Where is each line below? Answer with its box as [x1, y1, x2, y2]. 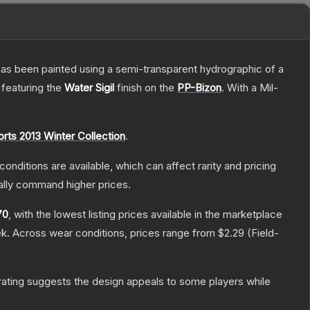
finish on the [114, 81, 177, 95]
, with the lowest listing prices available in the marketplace [8, 208, 282, 221]
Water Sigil [64, 81, 114, 95]
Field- [251, 226, 279, 240]
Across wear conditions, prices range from [12, 226, 218, 240]
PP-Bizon [177, 81, 221, 95]
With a [224, 81, 259, 95]
